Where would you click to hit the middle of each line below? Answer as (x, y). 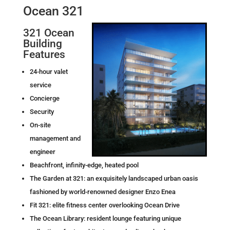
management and (55, 138)
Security (42, 111)
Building (42, 43)
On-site (40, 125)
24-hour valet (49, 71)
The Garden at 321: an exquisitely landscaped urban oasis (114, 178)
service (40, 85)
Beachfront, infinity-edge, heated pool (84, 165)
